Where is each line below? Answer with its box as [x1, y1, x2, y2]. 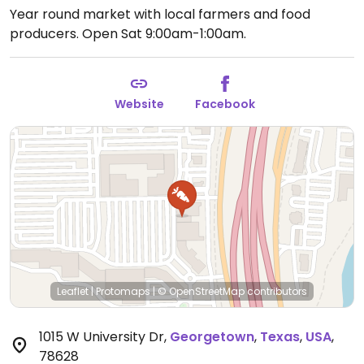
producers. [10, 24, 82, 43]
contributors [245, 284, 307, 298]
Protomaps [96, 284, 150, 298]
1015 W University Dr [39, 327, 164, 346]
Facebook [195, 96, 255, 112]
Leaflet [57, 284, 89, 298]
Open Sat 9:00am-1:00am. [82, 24, 246, 43]
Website [114, 96, 164, 112]
